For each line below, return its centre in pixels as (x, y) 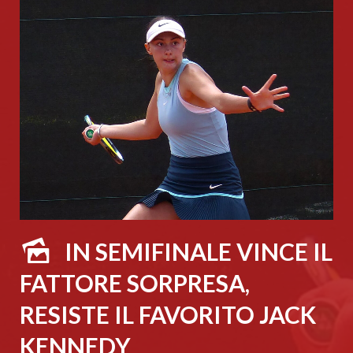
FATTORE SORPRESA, (135, 282)
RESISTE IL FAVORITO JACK (168, 314)
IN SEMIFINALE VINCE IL (199, 251)
